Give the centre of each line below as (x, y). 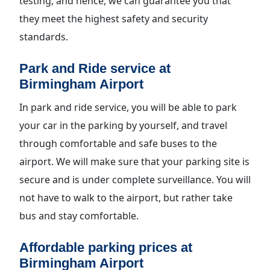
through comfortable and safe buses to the (118, 143)
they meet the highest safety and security (114, 19)
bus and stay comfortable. (79, 216)
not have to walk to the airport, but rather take (126, 198)
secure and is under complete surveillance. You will (135, 180)
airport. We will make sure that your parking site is (134, 162)
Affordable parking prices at (106, 247)
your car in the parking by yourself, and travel (123, 125)
